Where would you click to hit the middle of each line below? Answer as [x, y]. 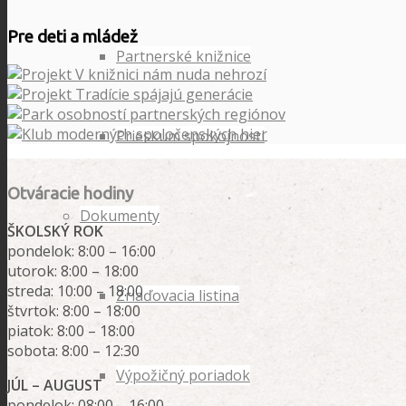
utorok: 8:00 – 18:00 [73, 271]
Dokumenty [120, 216]
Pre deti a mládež [72, 36]
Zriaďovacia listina [178, 295]
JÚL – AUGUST [55, 386]
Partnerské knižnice [184, 56]
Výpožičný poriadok [183, 375]
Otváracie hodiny [70, 194]
